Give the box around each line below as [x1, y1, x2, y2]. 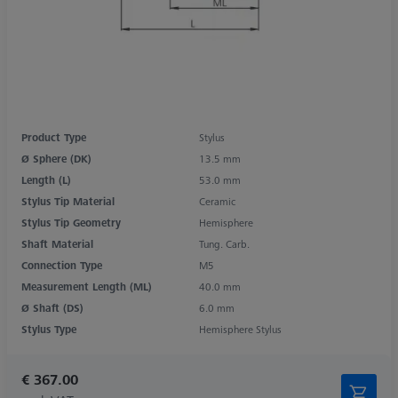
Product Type [21, 129, 86, 145]
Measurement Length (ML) [21, 278, 152, 294]
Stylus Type [21, 321, 76, 337]
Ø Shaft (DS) [21, 299, 84, 315]
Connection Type [21, 257, 102, 273]
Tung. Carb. [199, 235, 250, 251]
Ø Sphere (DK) [21, 150, 92, 166]
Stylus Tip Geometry [21, 214, 121, 230]
